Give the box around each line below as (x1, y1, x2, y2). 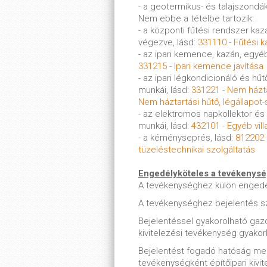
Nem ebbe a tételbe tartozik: (138, 13, 254, 24)
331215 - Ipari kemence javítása (138, 61, 263, 72)
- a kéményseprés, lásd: (138, 132, 235, 143)
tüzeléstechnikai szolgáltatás (138, 144, 255, 155)
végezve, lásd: (138, 37, 198, 48)
